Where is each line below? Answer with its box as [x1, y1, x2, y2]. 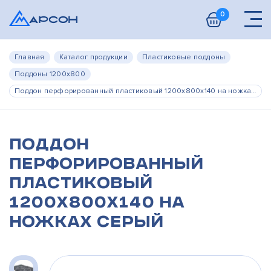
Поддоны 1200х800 [15, 70, 85, 79]
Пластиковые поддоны [142, 53, 226, 62]
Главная [15, 53, 45, 62]
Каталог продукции [59, 53, 128, 62]
